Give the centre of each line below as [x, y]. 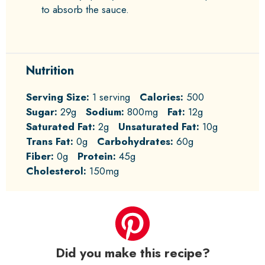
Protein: [97, 156]
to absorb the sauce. [85, 10]
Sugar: [42, 112]
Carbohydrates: [135, 141]
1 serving [111, 97]
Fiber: [40, 156]
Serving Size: [58, 97]
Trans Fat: [50, 141]
